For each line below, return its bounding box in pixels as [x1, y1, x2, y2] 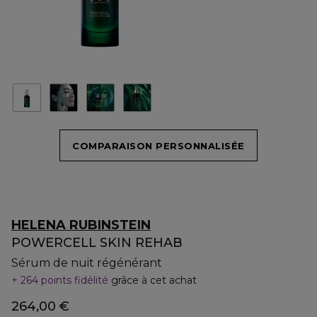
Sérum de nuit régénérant [11, 256, 162, 270]
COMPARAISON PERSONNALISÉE [72, 139, 245, 151]
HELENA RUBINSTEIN [11, 217, 151, 233]
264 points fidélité [18, 274, 111, 287]
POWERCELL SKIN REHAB [11, 235, 183, 250]
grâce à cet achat [111, 274, 197, 287]
